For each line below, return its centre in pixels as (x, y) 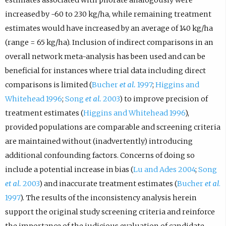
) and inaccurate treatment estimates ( (108, 183)
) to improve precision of (163, 99)
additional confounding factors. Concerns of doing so (100, 155)
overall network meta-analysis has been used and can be (105, 56)
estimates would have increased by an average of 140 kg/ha (109, 28)
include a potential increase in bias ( (69, 169)
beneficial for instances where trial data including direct (105, 70)
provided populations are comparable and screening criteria (112, 127)
